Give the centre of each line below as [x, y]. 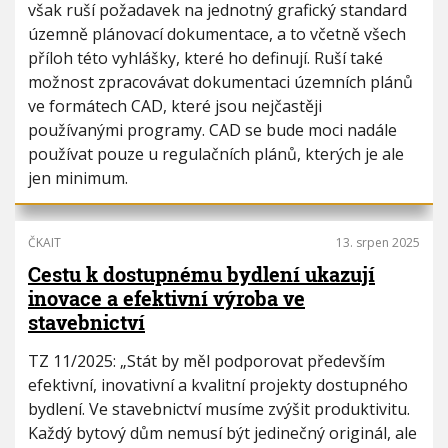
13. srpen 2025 [378, 242]
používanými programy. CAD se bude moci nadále [212, 130]
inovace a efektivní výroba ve [166, 298]
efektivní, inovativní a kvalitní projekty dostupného [218, 385]
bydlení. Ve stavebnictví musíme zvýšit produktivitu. [219, 409]
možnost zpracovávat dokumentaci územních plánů [220, 82]
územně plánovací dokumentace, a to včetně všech [217, 34]
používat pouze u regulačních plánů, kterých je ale [216, 154]
